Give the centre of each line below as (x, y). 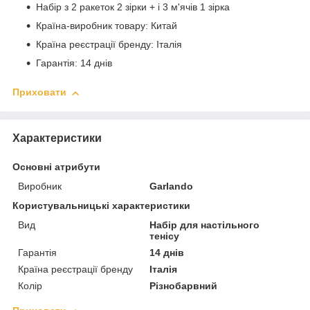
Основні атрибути (56, 166)
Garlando (172, 186)
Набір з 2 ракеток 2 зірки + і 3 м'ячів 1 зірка (133, 7)
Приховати (39, 92)
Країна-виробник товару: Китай (107, 26)
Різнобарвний (184, 285)
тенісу (165, 236)
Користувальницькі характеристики (101, 205)
